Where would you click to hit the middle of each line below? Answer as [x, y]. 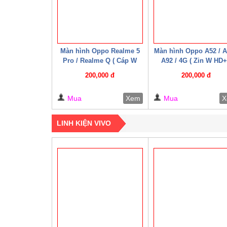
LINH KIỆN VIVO [84, 123]
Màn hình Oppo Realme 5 [100, 51]
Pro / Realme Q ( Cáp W [100, 60]
